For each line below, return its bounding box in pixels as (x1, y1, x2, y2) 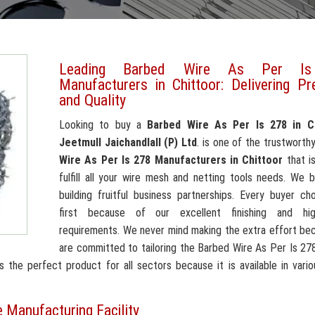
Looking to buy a (59, 118, 148, 131)
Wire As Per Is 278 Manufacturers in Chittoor (59, 153, 283, 167)
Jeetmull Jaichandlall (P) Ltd (59, 136, 198, 149)
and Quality (59, 91, 126, 109)
